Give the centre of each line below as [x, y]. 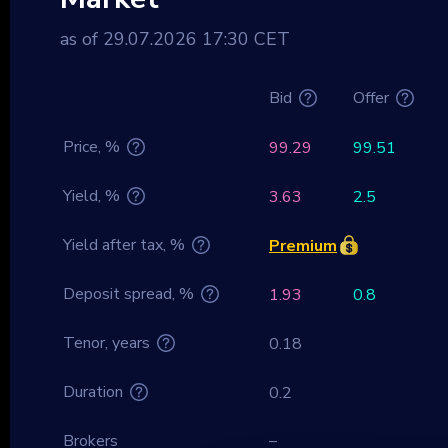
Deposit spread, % [128, 293]
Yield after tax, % [124, 244]
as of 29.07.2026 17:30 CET [175, 38]
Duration [93, 391]
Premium [303, 245]
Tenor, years [106, 342]
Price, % [91, 146]
